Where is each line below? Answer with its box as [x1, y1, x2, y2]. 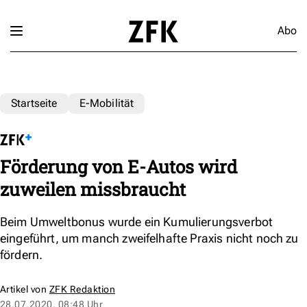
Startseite [11, 96, 58, 110]
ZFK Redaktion [49, 283, 116, 295]
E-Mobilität [79, 96, 134, 110]
